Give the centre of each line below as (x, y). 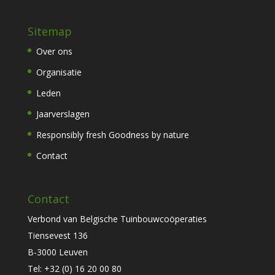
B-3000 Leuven (57, 252)
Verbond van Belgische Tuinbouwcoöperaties (117, 219)
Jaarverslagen (63, 114)
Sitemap (49, 31)
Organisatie (59, 72)
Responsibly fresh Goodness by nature (112, 134)
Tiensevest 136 (57, 236)
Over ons (54, 51)
